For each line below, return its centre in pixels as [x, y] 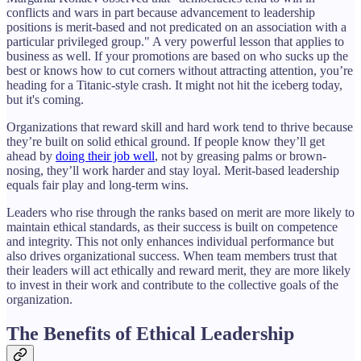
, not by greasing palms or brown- [241, 156]
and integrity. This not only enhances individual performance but [170, 241]
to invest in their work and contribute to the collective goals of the [172, 284]
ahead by [31, 156]
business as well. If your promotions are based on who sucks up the [177, 56]
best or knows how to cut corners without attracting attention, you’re [180, 70]
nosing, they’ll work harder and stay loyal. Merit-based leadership [173, 170]
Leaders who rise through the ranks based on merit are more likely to [180, 212]
